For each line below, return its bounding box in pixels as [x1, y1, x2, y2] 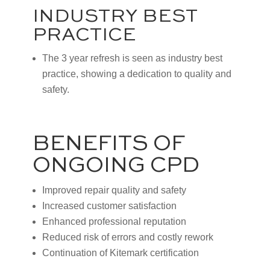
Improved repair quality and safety [42, 184, 186, 195]
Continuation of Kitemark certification [42, 247, 199, 258]
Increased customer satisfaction [42, 200, 177, 211]
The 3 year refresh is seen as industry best [42, 52, 222, 63]
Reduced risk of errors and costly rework [42, 231, 213, 242]
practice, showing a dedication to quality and [42, 68, 231, 79]
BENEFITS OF [32, 133, 185, 155]
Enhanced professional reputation [42, 216, 186, 227]
